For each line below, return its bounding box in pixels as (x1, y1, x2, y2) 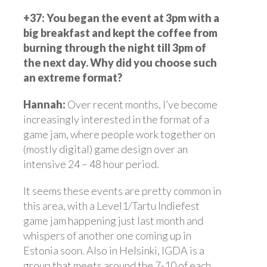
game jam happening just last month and (23, 213, 203, 227)
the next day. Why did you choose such (23, 55, 217, 69)
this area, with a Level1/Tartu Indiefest (23, 198, 200, 212)
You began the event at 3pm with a (46, 11, 219, 24)
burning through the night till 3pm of (23, 41, 206, 54)
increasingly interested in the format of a (23, 112, 209, 126)
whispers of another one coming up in (23, 228, 191, 242)
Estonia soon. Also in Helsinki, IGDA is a (23, 243, 204, 257)
